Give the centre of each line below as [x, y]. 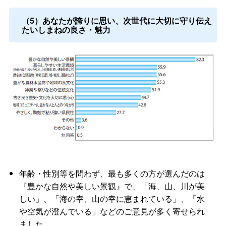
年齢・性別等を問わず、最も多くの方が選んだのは [112, 174]
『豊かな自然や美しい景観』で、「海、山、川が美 [112, 186]
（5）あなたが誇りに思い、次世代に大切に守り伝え [117, 20]
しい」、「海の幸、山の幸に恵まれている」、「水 [112, 199]
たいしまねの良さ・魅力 [66, 29]
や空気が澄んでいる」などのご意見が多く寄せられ [112, 211]
